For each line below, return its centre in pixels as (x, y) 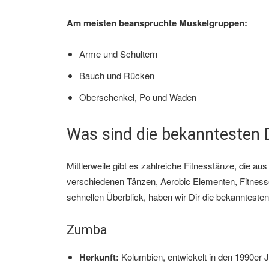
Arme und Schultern (118, 54)
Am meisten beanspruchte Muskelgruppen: (157, 23)
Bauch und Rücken (117, 76)
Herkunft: (99, 257)
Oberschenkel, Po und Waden (138, 97)
